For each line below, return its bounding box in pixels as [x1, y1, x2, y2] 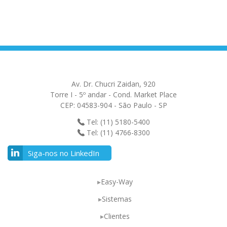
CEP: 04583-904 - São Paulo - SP [60, 100, 167, 110]
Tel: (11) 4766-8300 [84, 127, 150, 137]
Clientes [103, 211, 130, 221]
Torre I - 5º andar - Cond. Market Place [50, 89, 177, 99]
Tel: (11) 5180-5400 [84, 117, 150, 127]
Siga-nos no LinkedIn [28, 147, 99, 158]
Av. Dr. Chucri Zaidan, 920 [71, 79, 156, 89]
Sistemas [101, 194, 132, 204]
